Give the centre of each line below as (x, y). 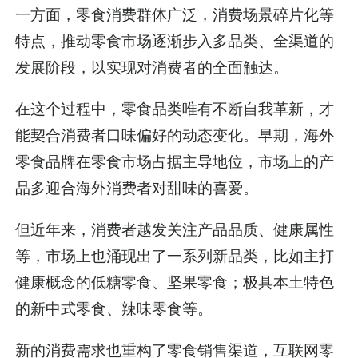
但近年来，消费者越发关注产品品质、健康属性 (175, 229)
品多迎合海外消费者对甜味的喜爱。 (137, 187)
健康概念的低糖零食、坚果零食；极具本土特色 (175, 282)
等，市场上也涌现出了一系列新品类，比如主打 (175, 255)
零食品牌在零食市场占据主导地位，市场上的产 (175, 161)
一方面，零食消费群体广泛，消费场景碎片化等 (175, 14)
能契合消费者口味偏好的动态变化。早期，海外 (175, 135)
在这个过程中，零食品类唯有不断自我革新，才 (175, 108)
